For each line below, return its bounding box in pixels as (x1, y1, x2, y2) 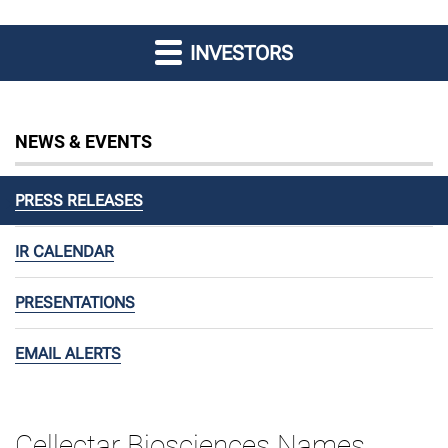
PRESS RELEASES (15, 190, 143, 210)
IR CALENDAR (15, 241, 114, 261)
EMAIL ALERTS (15, 343, 121, 363)
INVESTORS (185, 40, 293, 65)
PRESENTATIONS (15, 292, 135, 312)
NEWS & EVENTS (15, 130, 152, 152)
